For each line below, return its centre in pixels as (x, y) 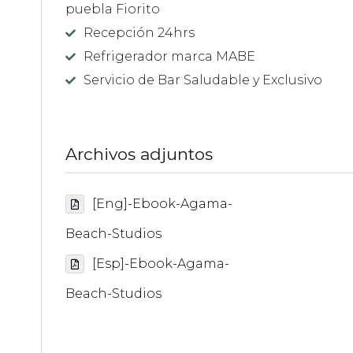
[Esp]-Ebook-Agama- (161, 263)
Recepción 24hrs (139, 32)
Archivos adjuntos (139, 154)
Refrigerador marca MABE (169, 56)
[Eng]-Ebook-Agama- (162, 203)
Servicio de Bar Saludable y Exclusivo (203, 80)
